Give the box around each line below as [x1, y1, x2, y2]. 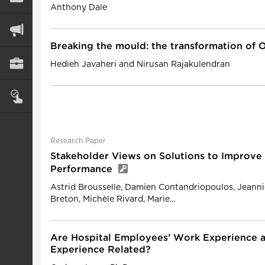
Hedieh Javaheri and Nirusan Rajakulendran [50, 60, 230, 69]
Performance [50, 165, 115, 174]
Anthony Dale [50, 4, 107, 12]
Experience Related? [50, 245, 151, 254]
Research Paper [50, 137, 106, 144]
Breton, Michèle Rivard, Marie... [50, 195, 175, 203]
